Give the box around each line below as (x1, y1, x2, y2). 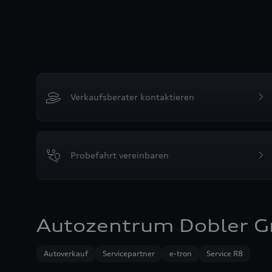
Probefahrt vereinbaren (70, 150, 169, 160)
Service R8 (206, 249, 243, 258)
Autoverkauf (44, 249, 88, 258)
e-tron (169, 249, 192, 258)
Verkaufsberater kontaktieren (70, 92, 194, 102)
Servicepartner (103, 249, 155, 258)
